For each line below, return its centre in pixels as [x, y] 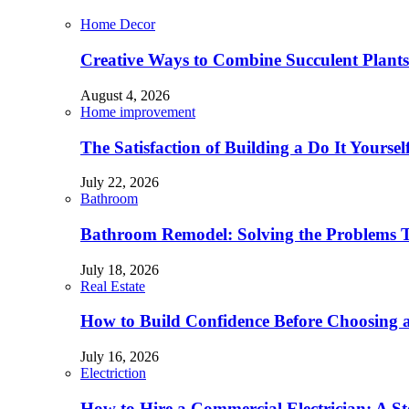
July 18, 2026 [120, 269]
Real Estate [113, 286]
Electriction [113, 373]
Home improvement [138, 111]
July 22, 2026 [120, 183]
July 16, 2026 [120, 357]
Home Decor [118, 25]
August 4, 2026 [125, 95]
